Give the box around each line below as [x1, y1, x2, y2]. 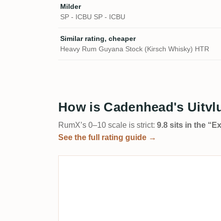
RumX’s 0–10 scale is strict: [58, 121, 157, 130]
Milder [60, 2, 81, 11]
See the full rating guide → [58, 133, 156, 142]
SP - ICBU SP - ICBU [60, 13, 125, 21]
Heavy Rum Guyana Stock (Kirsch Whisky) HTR [60, 45, 209, 53]
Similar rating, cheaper [60, 35, 136, 43]
